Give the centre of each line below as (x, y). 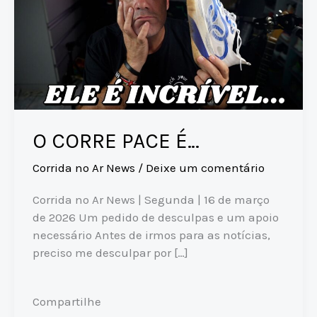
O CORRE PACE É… (116, 141)
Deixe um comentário (205, 168)
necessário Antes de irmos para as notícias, (151, 235)
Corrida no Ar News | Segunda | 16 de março (151, 199)
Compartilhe (67, 302)
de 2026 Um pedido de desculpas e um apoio (155, 217)
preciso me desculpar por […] (110, 252)
